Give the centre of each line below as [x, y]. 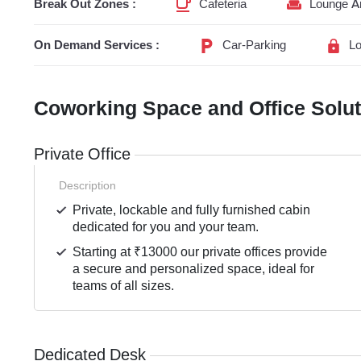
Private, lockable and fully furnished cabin [192, 210]
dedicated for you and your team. [166, 227]
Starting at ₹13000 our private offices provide [200, 252]
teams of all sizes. [124, 286]
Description [87, 186]
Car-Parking [254, 46]
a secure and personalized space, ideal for [194, 269]
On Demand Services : [97, 46]
